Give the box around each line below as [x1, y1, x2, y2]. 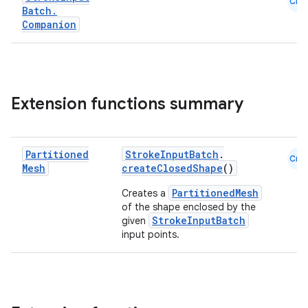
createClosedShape [122, 162, 223, 175]
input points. [122, 228, 179, 241]
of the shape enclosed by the [122, 201, 256, 213]
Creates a [122, 187, 168, 199]
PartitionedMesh [172, 186, 258, 199]
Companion [22, 18, 76, 31]
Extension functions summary [11, 93, 243, 114]
